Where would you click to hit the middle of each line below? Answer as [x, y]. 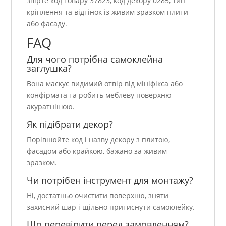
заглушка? [49, 68]
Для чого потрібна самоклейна [95, 59]
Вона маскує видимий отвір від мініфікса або [105, 83]
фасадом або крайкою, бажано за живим [97, 151]
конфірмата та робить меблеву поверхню [99, 95]
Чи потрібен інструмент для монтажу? [110, 180]
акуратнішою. [51, 106]
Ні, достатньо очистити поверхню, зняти [98, 195]
